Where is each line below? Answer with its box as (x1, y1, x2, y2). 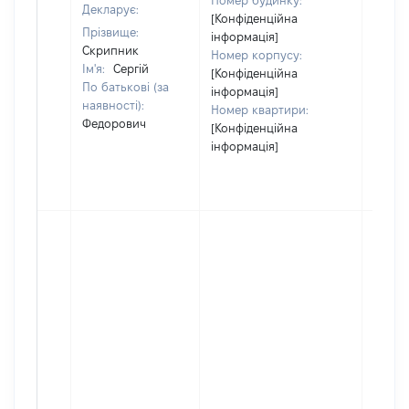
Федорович (82, 117, 146, 130)
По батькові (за (82, 80, 169, 93)
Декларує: (82, 3, 139, 16)
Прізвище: (82, 26, 139, 38)
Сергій (113, 62, 149, 75)
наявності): (82, 99, 144, 111)
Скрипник (82, 44, 139, 57)
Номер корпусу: (211, 48, 302, 61)
